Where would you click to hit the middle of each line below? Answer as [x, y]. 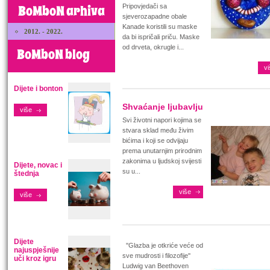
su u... [131, 171]
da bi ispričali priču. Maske [161, 37]
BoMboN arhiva [61, 11]
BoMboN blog [53, 55]
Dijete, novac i [38, 165]
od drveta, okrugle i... [153, 47]
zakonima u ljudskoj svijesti [162, 161]
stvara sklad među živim [158, 130]
